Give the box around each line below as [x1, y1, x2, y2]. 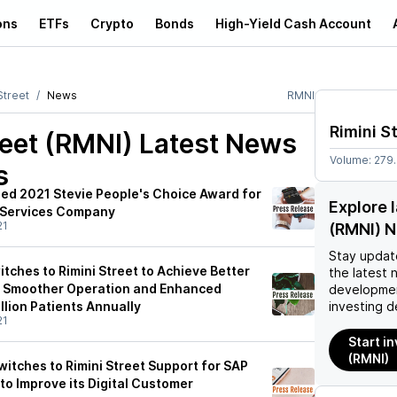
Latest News [133, 128, 297, 160]
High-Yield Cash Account [215, 15, 371, 31]
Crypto [90, 15, 134, 31]
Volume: [330, 153, 374, 167]
